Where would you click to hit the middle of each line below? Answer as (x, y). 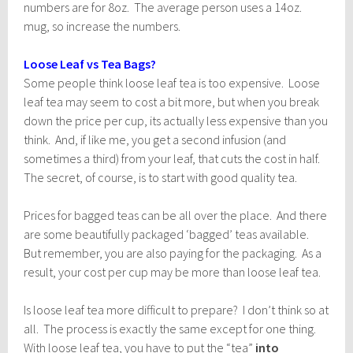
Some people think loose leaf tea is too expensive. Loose (172, 82)
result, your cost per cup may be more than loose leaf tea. (173, 271)
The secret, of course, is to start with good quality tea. (161, 177)
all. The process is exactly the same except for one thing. (171, 328)
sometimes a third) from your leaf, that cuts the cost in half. (173, 158)
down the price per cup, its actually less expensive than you (176, 120)
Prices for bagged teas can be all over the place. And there (176, 215)
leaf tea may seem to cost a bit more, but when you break (172, 101)
